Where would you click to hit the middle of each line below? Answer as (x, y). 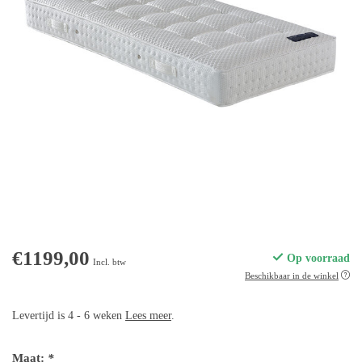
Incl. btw (109, 262)
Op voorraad (317, 259)
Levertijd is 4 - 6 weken (69, 316)
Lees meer (148, 316)
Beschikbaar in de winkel (292, 276)
